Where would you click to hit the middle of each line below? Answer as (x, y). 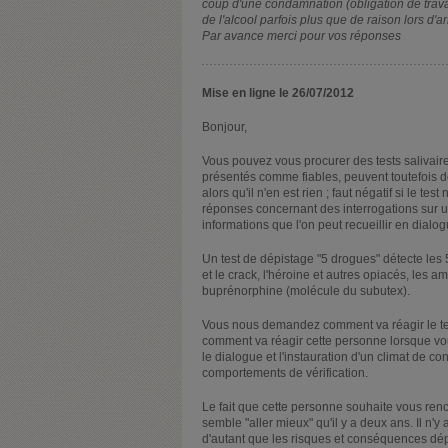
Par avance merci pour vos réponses (301, 35)
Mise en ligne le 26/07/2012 (278, 92)
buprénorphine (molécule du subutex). (306, 290)
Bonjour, (224, 126)
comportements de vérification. (285, 372)
